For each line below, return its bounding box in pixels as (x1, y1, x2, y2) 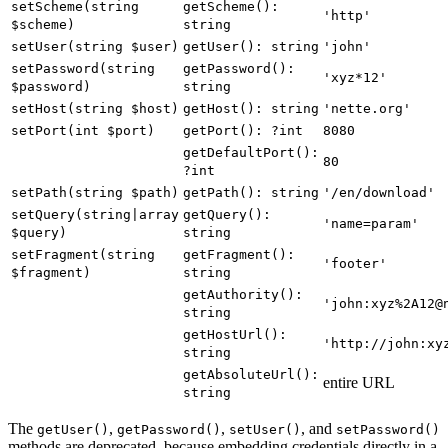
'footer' (323, 256, 387, 272)
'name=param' (323, 216, 419, 232)
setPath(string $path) (11, 185, 179, 201)
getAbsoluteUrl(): (183, 367, 319, 383)
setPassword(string (11, 61, 155, 77)
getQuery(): (183, 207, 271, 223)
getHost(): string (183, 101, 319, 117)
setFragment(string (11, 247, 155, 263)
